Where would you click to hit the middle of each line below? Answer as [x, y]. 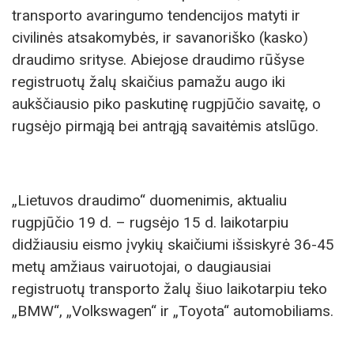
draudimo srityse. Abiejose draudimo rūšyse [158, 59]
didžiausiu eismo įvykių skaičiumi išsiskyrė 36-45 [173, 245]
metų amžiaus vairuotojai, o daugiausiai [141, 267]
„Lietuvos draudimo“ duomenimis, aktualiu [149, 201]
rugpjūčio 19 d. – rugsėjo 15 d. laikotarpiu [150, 223]
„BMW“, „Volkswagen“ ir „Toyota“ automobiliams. [173, 311]
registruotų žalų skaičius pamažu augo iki [149, 81]
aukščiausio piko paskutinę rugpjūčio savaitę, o [166, 104]
